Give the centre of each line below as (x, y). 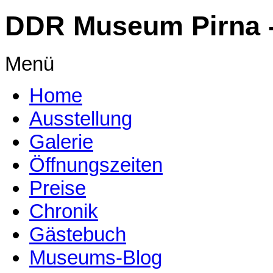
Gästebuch (78, 235)
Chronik (64, 211)
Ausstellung (81, 119)
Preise (58, 188)
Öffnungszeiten (96, 165)
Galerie (61, 142)
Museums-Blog (96, 258)
